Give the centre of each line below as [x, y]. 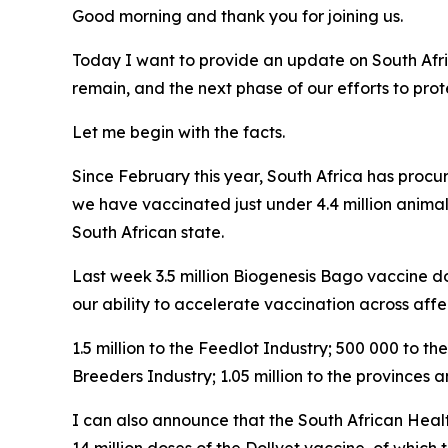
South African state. [148, 232]
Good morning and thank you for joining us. [237, 16]
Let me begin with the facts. [178, 132]
